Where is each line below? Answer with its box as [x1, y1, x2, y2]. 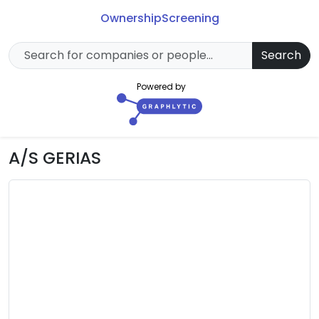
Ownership [100, 10, 162, 27]
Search [261, 47, 301, 64]
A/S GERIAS [9, 146, 101, 169]
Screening [161, 10, 219, 27]
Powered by [136, 80, 186, 93]
